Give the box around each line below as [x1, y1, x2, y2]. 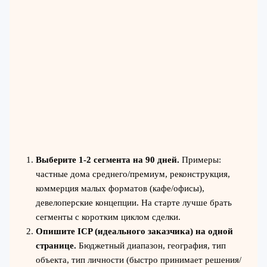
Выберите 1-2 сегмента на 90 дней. [35, 154, 179, 164]
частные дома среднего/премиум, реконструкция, [35, 169, 230, 179]
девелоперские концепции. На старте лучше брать [35, 197, 232, 207]
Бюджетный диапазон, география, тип [76, 240, 226, 250]
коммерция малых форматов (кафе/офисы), [35, 183, 204, 193]
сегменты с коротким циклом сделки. [35, 212, 181, 222]
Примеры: [179, 154, 221, 164]
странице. [35, 240, 76, 250]
